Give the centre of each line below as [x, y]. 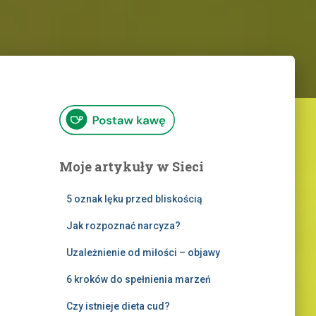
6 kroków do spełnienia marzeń [138, 280]
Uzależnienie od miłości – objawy [143, 253]
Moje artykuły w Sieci [131, 167]
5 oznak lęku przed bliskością [134, 199]
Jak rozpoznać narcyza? [123, 226]
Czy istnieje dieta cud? [118, 306]
